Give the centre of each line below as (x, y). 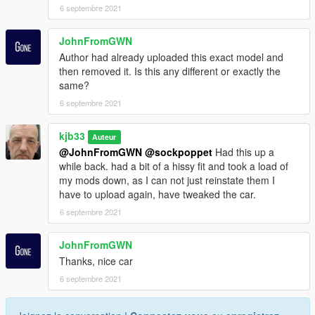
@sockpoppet (179, 152)
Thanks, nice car (96, 261)
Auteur (104, 137)
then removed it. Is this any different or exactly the (170, 71)
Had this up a (243, 152)
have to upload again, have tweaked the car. (157, 194)
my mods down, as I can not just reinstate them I (167, 180)
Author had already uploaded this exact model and (171, 57)
